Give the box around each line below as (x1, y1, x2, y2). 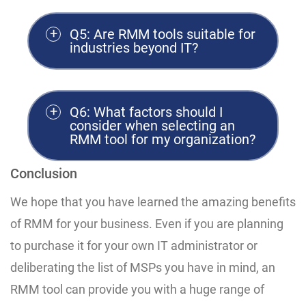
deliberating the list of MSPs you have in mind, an (10, 260, 275, 275)
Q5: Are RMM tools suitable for (70, 26, 255, 43)
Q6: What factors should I (70, 104, 223, 121)
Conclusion (10, 165, 77, 182)
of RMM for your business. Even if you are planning (10, 217, 283, 232)
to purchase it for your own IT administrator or (10, 238, 258, 253)
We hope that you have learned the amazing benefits (10, 195, 296, 210)
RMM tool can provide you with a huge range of (10, 282, 264, 297)
